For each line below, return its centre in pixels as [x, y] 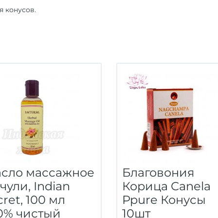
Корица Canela [166, 186]
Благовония [158, 173]
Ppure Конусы [164, 200]
